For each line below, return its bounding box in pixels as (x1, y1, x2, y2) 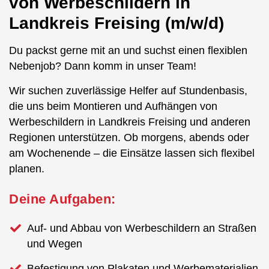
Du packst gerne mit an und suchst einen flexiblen (9, 44, 247, 56)
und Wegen (27, 237, 82, 250)
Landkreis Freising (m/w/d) (9, 13, 224, 32)
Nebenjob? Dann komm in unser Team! (9, 59, 196, 72)
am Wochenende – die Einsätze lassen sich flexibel (9, 147, 255, 159)
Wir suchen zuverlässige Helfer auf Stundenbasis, (9, 84, 247, 97)
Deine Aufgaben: (9, 191, 116, 207)
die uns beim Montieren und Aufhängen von (9, 100, 217, 112)
